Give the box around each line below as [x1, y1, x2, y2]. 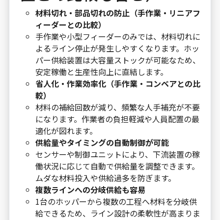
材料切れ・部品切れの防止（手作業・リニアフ [35, 6, 200, 19]
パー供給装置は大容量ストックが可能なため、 [35, 54, 200, 66]
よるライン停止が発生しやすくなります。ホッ [35, 42, 199, 54]
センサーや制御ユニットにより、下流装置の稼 [35, 148, 200, 160]
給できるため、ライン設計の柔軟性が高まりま [35, 207, 200, 219]
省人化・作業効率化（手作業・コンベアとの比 [35, 77, 200, 89]
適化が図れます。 [35, 124, 97, 137]
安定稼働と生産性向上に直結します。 [35, 65, 168, 78]
